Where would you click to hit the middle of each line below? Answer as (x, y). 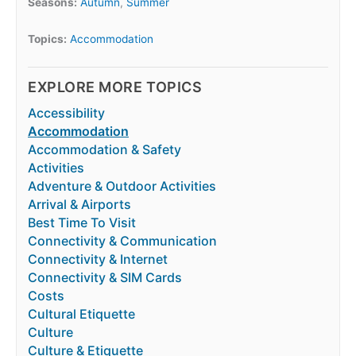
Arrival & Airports (79, 205)
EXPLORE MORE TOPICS (115, 87)
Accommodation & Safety (104, 150)
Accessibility (66, 113)
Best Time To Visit (82, 223)
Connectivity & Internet (98, 259)
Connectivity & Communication (122, 241)
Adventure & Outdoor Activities (122, 186)
